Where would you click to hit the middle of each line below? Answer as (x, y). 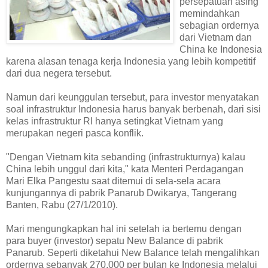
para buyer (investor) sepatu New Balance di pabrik (115, 240)
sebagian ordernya (219, 25)
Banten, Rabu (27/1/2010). (62, 205)
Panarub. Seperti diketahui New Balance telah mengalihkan (133, 252)
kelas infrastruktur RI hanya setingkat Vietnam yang (115, 121)
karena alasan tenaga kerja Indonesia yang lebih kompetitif (131, 61)
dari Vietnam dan (216, 37)
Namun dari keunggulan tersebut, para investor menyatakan (133, 97)
